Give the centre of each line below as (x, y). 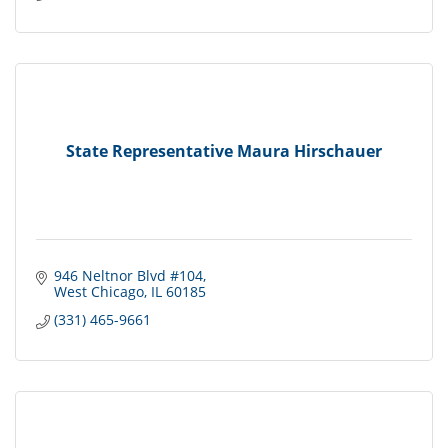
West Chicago (98, 292)
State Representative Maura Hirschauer (224, 150)
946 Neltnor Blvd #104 (128, 276)
